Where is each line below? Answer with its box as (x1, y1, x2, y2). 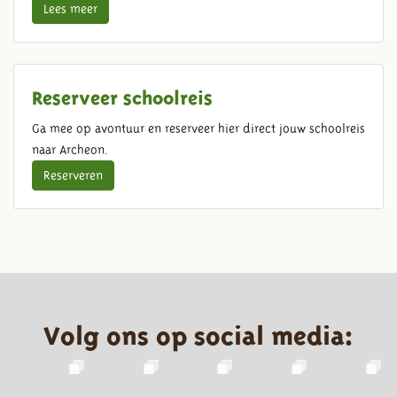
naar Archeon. (32, 142, 108, 157)
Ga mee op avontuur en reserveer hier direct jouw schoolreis (32, 121, 365, 136)
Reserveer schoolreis (32, 89, 213, 100)
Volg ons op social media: (43, 324, 354, 339)
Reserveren (43, 167, 103, 183)
